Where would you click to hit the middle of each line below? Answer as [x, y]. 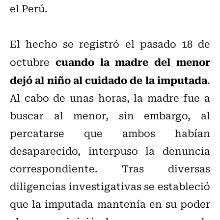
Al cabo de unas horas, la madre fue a [110, 98]
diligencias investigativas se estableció [110, 186]
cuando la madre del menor [133, 62]
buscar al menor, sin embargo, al [110, 115]
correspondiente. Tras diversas [110, 168]
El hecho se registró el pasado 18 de [110, 44]
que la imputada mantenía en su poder [110, 204]
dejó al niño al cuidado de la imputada [109, 80]
